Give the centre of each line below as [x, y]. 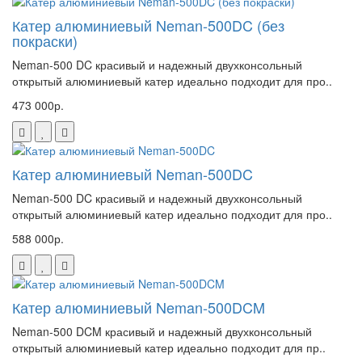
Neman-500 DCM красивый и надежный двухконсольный [162, 331]
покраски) [45, 40]
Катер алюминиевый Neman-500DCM [139, 307]
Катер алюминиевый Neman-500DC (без [148, 25]
